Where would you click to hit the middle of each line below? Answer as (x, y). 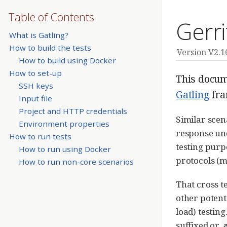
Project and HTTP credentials (73, 111)
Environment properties (64, 124)
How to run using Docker (65, 149)
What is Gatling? (39, 35)
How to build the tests (50, 47)
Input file (35, 99)
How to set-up (35, 73)
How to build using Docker (67, 60)
